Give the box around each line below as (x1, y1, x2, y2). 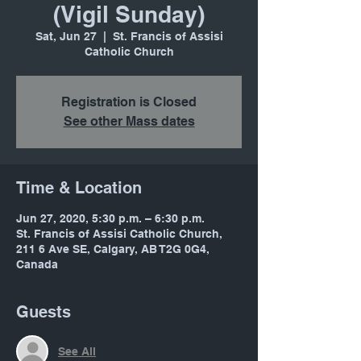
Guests (16, 302, 71, 322)
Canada (16, 258, 58, 272)
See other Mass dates (63, 114, 195, 130)
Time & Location (16, 178, 142, 198)
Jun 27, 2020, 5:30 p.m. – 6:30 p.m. (16, 212, 205, 226)
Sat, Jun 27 (35, 30, 97, 44)
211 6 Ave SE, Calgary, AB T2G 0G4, (16, 243, 210, 256)
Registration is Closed (61, 94, 197, 110)
